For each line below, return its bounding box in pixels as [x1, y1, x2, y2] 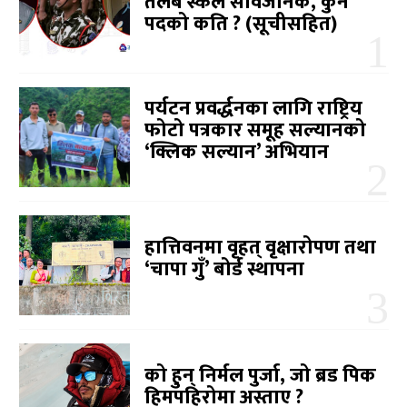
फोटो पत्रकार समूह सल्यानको [144, 113, 367, 147]
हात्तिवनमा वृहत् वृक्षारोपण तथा [144, 230, 377, 264]
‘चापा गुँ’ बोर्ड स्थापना [144, 252, 305, 286]
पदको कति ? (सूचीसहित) [144, 7, 338, 41]
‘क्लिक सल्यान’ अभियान [144, 134, 330, 169]
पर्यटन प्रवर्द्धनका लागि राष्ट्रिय [144, 91, 363, 125]
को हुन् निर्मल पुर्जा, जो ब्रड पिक [144, 358, 377, 392]
